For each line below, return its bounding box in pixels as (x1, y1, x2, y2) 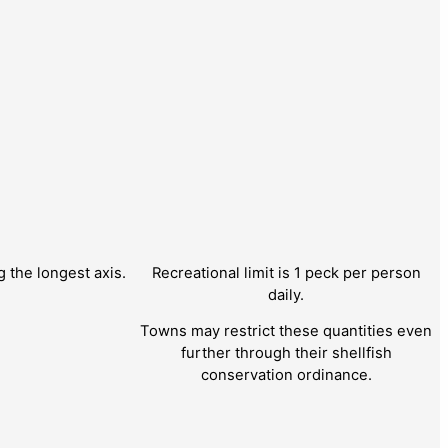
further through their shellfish (180, 344, 392, 363)
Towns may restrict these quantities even (140, 322, 432, 341)
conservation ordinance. (200, 366, 372, 385)
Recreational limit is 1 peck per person (151, 263, 421, 282)
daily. (268, 285, 304, 304)
